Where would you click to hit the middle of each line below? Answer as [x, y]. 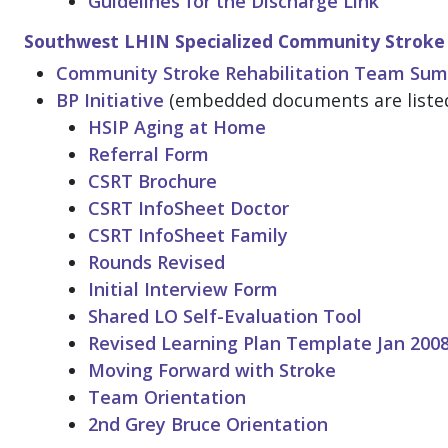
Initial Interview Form [183, 289]
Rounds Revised [156, 262]
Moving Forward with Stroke [212, 370]
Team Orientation [167, 397]
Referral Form [148, 154]
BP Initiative [110, 100]
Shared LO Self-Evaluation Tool [225, 316]
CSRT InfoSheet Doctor [188, 208]
